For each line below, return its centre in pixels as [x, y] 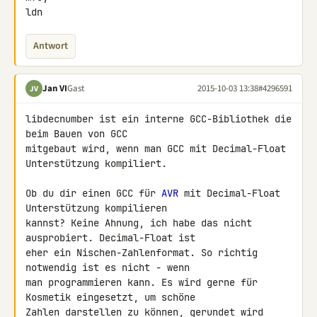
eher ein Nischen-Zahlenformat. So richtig [142, 253]
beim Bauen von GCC [79, 134]
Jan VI [55, 88]
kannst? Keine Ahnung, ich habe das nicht [139, 223]
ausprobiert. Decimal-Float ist [113, 238]
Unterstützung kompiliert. [96, 163]
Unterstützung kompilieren [99, 208]
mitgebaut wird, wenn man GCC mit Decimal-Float [156, 149]
